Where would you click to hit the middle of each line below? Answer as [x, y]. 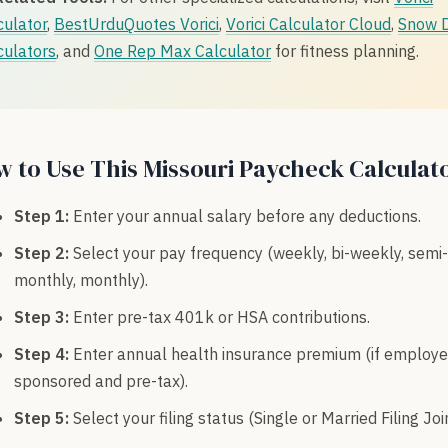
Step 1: [41, 215]
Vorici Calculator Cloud [308, 24]
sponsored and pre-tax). [101, 380]
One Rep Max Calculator [182, 51]
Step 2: [41, 252]
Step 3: [41, 316]
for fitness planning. [345, 51]
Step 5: [41, 417]
